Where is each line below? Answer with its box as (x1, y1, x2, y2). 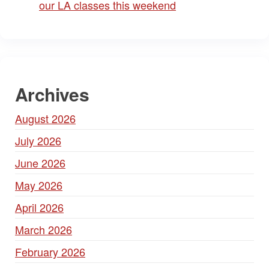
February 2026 (15, 244, 85, 259)
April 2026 (15, 199, 64, 215)
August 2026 (15, 110, 76, 126)
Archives (15, 81, 89, 107)
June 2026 (15, 155, 65, 171)
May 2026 (15, 177, 62, 193)
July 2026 (15, 133, 61, 148)
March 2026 (15, 222, 72, 237)
